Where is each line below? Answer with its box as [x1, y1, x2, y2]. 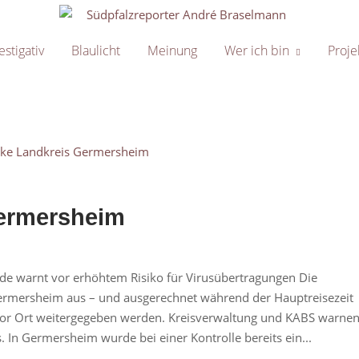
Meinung [147, 42, 197, 60]
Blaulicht [71, 42, 120, 60]
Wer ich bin [224, 42, 289, 60]
